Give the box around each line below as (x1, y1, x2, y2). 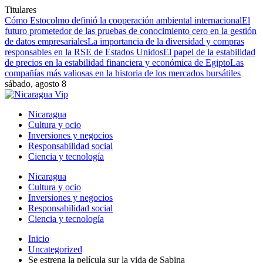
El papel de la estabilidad (163, 47, 255, 57)
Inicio (28, 234, 49, 244)
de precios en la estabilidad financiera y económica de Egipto (5, 58, 230, 68)
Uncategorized (28, 244, 82, 254)
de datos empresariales (5, 36, 87, 46)
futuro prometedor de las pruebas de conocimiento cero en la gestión (5, 26, 257, 36)
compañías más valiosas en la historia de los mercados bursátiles (5, 68, 241, 78)
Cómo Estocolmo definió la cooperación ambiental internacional (5, 15, 242, 25)
